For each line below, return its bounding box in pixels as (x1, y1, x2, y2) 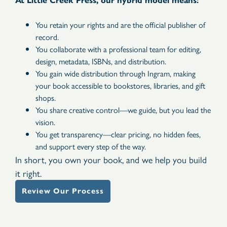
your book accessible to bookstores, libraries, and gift (35, 80, 205, 92)
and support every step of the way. (35, 140, 146, 153)
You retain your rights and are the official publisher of (35, 19, 205, 31)
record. (35, 31, 59, 43)
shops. (35, 92, 56, 104)
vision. (35, 116, 55, 128)
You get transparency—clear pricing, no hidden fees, (35, 128, 201, 140)
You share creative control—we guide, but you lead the (35, 104, 211, 116)
